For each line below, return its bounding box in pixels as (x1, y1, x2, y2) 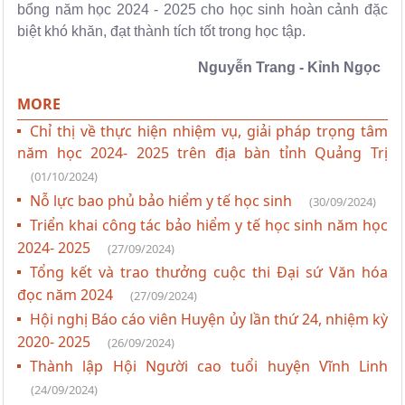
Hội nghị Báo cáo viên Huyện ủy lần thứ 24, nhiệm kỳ (30, 309, 388, 330)
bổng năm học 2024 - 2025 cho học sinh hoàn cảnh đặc (17, 2, 388, 18)
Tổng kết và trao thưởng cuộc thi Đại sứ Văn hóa (30, 262, 388, 283)
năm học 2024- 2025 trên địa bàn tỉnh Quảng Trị (17, 143, 388, 164)
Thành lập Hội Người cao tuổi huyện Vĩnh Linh (30, 356, 388, 377)
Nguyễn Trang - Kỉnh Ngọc (198, 60, 388, 76)
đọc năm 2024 (17, 285, 117, 306)
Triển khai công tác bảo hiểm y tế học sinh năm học (30, 215, 388, 236)
